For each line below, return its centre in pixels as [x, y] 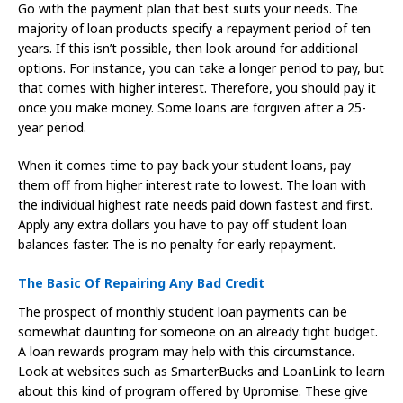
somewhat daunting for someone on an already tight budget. [198, 332]
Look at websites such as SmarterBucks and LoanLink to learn [201, 372]
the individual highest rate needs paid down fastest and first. [195, 205]
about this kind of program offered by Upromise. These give [193, 391]
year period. [52, 128]
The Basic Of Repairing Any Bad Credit [141, 283]
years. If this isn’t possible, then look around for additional [188, 49]
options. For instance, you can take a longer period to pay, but [201, 68]
